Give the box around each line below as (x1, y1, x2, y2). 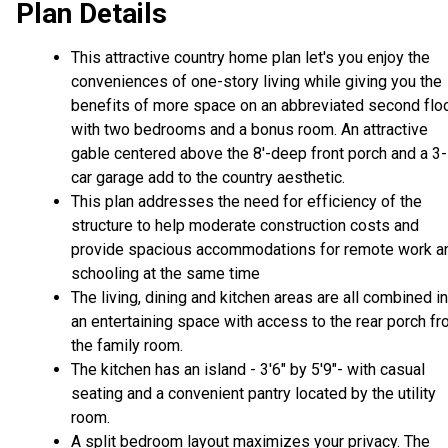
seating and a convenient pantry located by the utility (71, 384, 436, 404)
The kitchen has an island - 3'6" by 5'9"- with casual (71, 360, 425, 380)
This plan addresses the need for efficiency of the (71, 192, 422, 212)
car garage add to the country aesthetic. (71, 168, 345, 188)
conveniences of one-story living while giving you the (71, 72, 442, 92)
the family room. (71, 336, 183, 356)
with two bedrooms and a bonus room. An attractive (71, 120, 428, 140)
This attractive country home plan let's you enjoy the (71, 48, 430, 68)
